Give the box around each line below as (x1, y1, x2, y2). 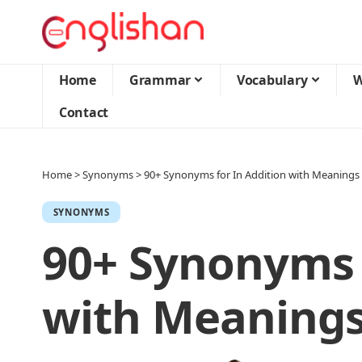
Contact (59, 103, 109, 121)
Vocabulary (237, 71, 308, 89)
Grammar (129, 71, 192, 89)
